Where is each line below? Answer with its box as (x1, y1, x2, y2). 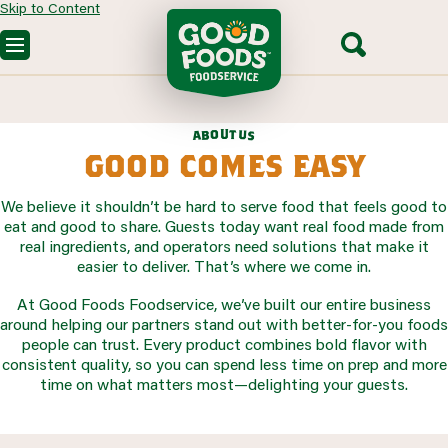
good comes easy (84, 143, 364, 184)
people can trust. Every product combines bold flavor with (21, 332, 427, 354)
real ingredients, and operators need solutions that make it (19, 234, 429, 256)
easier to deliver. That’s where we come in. (77, 254, 371, 276)
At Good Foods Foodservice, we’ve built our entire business (17, 292, 431, 314)
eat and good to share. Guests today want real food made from (4, 214, 444, 236)
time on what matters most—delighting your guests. (40, 372, 408, 394)
